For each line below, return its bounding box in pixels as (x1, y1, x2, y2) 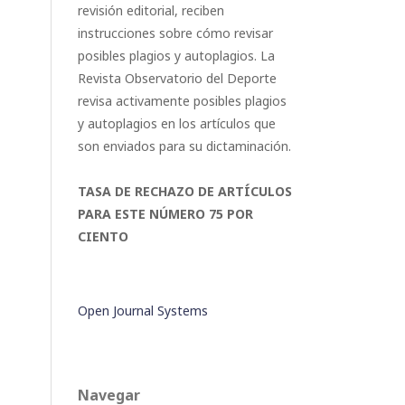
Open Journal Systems (78, 302, 208, 319)
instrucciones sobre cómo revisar (78, 24, 273, 42)
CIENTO (78, 228, 128, 245)
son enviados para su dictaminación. (78, 137, 291, 155)
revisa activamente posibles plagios (78, 92, 287, 109)
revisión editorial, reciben (78, 2, 224, 19)
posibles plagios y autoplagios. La (78, 47, 275, 64)
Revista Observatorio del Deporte (78, 70, 277, 87)
